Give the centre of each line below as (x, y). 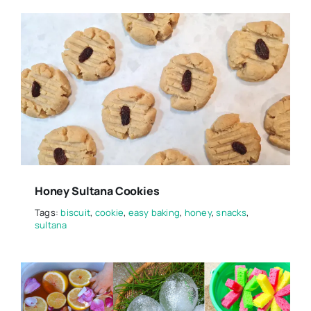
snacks (231, 212)
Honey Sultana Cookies (97, 191)
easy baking (154, 212)
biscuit (76, 212)
